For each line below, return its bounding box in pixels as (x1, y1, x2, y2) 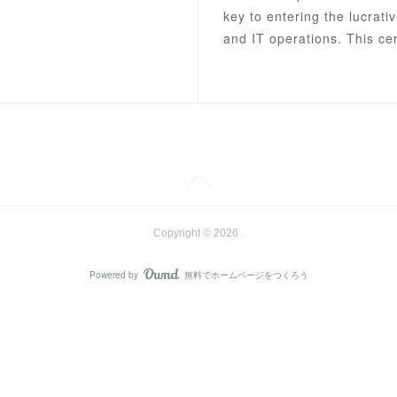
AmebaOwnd (179, 272, 243, 288)
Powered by (89, 269, 138, 281)
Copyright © (153, 227, 214, 239)
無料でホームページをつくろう (183, 269, 308, 281)
